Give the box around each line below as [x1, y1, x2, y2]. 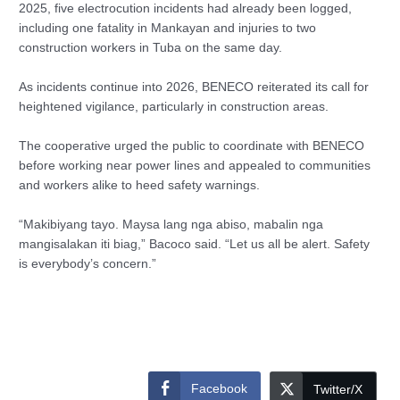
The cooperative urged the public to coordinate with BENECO [19, 138, 365, 153]
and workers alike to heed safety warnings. [19, 178, 261, 192]
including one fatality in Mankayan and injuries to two [19, 21, 317, 35]
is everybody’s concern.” [19, 256, 157, 271]
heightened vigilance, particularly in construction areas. [19, 99, 329, 113]
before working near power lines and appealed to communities [19, 158, 371, 172]
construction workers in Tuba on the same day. [19, 40, 283, 54]
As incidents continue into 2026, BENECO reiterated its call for [19, 79, 370, 94]
